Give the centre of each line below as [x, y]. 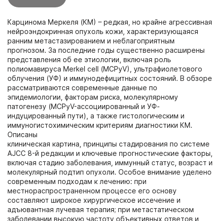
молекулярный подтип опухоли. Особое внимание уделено [110, 172]
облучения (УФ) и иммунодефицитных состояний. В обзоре [110, 78]
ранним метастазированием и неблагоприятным [91, 40]
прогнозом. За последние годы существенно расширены [106, 50]
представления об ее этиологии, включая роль [89, 59]
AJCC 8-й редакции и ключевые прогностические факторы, [110, 153]
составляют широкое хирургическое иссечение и [94, 200]
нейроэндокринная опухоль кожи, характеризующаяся [103, 31]
